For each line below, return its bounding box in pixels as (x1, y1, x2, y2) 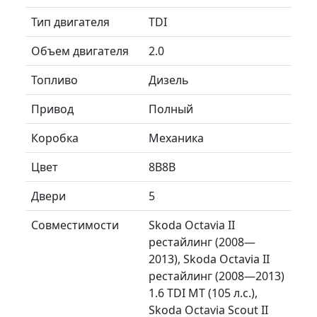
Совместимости (31, 217, 119, 233)
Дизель (149, 71, 189, 88)
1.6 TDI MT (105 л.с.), (149, 284, 258, 301)
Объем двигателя (31, 42, 129, 59)
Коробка (31, 129, 79, 146)
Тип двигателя (31, 13, 110, 30)
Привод (31, 100, 74, 117)
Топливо (31, 71, 78, 88)
